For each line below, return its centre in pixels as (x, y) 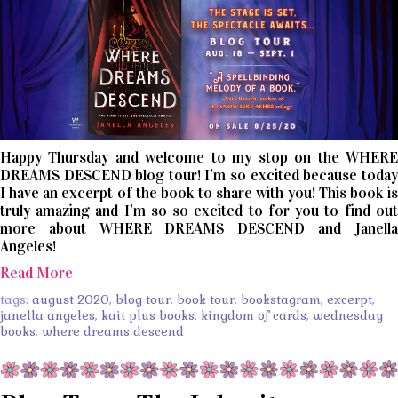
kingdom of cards (254, 315)
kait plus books (148, 315)
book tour (206, 299)
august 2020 (71, 299)
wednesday (348, 315)
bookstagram (281, 299)
